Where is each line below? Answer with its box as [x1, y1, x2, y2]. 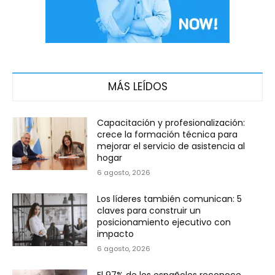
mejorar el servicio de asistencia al [97, 139, 246, 152]
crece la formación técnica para [97, 128, 238, 141]
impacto [97, 227, 134, 240]
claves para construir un [97, 204, 201, 217]
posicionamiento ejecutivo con [97, 215, 231, 228]
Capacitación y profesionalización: [97, 116, 246, 129]
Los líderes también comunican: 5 [97, 192, 242, 205]
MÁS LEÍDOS [107, 79, 168, 94]
